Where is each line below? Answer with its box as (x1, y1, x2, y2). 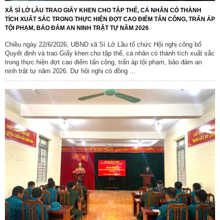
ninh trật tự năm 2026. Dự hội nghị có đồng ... (5, 67, 136, 75)
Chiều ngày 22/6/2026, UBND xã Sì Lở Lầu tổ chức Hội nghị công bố (5, 40, 201, 48)
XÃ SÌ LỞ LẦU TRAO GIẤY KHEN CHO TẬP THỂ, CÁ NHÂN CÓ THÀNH (5, 6, 201, 14)
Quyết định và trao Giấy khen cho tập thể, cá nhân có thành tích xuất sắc (5, 49, 215, 57)
